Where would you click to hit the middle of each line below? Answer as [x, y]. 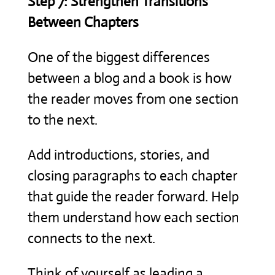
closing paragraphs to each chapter [132, 176]
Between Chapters [83, 22]
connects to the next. [91, 238]
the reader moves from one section [133, 99]
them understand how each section [133, 217]
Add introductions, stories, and [118, 155]
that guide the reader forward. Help [133, 196]
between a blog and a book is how [129, 78]
